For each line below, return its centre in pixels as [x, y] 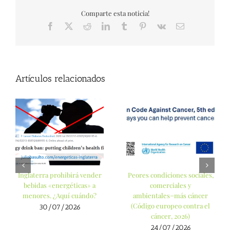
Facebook [70, 25]
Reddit [101, 25]
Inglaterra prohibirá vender [60, 175]
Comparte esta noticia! [115, 13]
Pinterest [160, 25]
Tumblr [139, 25]
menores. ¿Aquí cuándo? [60, 196]
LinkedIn [124, 25]
